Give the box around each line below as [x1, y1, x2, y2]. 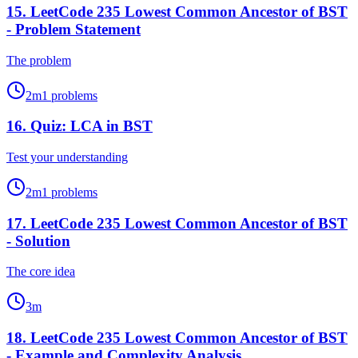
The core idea [6, 265, 75, 279]
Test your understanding [6, 149, 128, 164]
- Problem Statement [6, 20, 141, 38]
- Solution [6, 232, 70, 249]
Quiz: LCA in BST [30, 117, 153, 135]
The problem [6, 53, 71, 67]
